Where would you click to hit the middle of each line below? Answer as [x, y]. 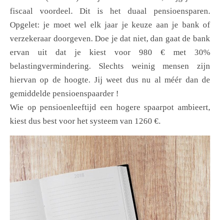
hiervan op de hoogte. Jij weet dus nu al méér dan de [110, 80]
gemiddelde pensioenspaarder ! [64, 94]
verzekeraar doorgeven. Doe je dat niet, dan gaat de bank [110, 39]
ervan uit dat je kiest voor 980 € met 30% [110, 53]
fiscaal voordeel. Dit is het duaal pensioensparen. [110, 11]
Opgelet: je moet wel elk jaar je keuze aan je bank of [110, 25]
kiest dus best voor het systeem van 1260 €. [85, 121]
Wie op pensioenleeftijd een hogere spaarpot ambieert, [110, 108]
